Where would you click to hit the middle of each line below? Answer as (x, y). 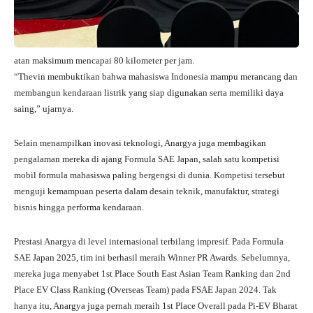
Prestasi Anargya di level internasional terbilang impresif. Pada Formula (149, 241)
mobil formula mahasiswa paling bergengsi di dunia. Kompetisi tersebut (150, 175)
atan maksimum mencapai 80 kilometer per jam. (104, 60)
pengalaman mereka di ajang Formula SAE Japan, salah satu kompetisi (147, 159)
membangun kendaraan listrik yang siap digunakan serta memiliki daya (149, 92)
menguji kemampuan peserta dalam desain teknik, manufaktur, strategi (147, 191)
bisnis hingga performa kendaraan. (79, 207)
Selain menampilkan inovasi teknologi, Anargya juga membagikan (140, 143)
